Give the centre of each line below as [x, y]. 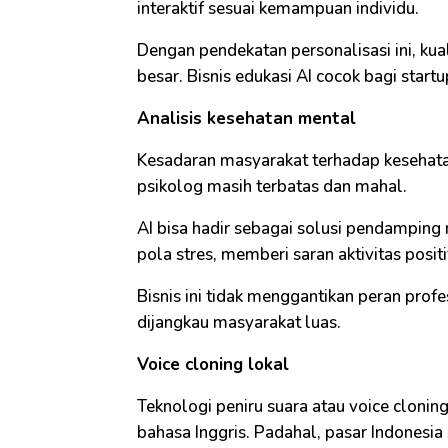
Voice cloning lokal [213, 365]
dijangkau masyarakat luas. [239, 323]
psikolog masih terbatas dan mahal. [274, 187]
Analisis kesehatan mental [246, 119]
